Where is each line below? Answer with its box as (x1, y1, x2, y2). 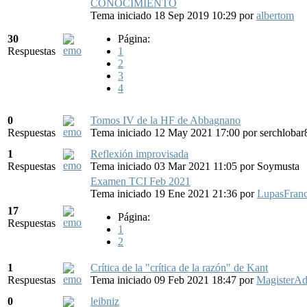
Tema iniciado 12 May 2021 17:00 (90, 126, 243, 138)
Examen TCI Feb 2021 (90, 175, 191, 187)
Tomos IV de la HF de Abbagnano (90, 114, 241, 126)
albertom (256, 9, 294, 21)
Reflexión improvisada (90, 147, 188, 160)
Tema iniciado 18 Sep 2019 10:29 (90, 9, 239, 21)
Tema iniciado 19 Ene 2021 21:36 (90, 187, 240, 199)
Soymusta (257, 160, 299, 172)
